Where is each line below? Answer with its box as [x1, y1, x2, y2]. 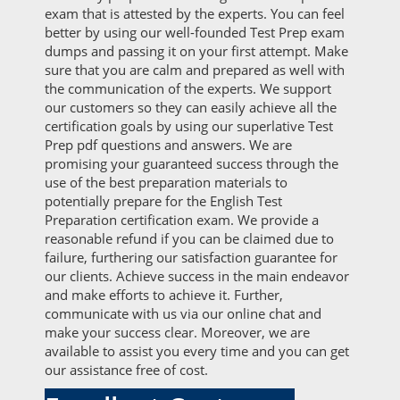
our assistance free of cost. [45, 361, 208, 379]
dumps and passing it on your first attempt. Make [45, 42, 348, 60]
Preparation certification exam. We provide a [45, 211, 319, 229]
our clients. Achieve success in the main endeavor [45, 267, 349, 285]
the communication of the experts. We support [45, 79, 331, 97]
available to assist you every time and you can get [45, 342, 349, 360]
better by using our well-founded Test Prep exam [45, 23, 345, 41]
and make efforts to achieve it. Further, [45, 286, 283, 304]
